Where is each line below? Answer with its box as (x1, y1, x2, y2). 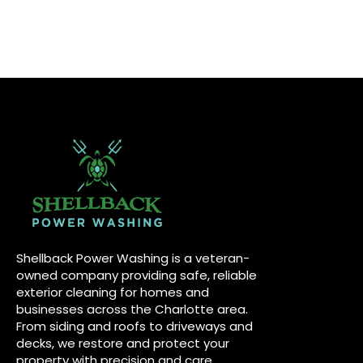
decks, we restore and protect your (16, 335, 229, 352)
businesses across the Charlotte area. (16, 301, 248, 318)
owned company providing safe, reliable (16, 267, 257, 284)
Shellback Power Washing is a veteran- (16, 250, 250, 267)
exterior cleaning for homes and (16, 284, 209, 301)
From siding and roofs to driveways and (16, 318, 253, 335)
